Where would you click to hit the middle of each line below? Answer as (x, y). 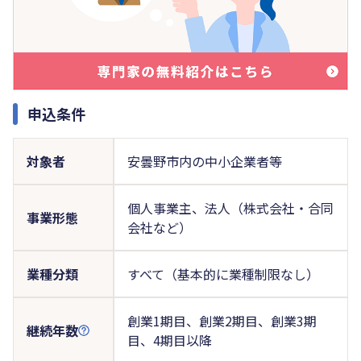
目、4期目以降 (169, 340)
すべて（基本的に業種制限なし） (223, 274)
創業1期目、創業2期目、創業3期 (222, 320)
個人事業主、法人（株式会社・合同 (230, 207)
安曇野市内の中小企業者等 (204, 161)
